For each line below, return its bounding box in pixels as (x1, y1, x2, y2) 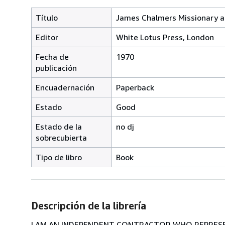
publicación (36, 62, 77, 73)
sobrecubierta (36, 132, 87, 143)
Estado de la (36, 121, 82, 132)
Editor (36, 32, 58, 42)
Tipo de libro (36, 152, 82, 162)
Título (36, 12, 58, 23)
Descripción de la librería (31, 199, 146, 211)
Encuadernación (36, 82, 94, 92)
